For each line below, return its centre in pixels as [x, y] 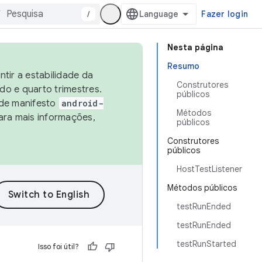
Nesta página [195, 47]
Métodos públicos [202, 188]
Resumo [183, 66]
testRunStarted [206, 244]
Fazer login [225, 14]
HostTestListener [209, 169]
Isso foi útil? [58, 247]
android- [82, 103]
